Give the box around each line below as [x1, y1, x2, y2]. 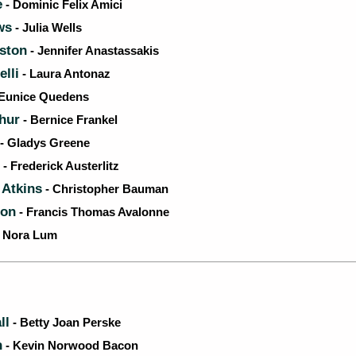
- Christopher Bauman [42, 182, 168, 195]
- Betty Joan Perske [10, 315, 121, 329]
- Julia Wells [12, 21, 82, 34]
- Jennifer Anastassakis [27, 44, 159, 57]
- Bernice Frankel [20, 113, 118, 126]
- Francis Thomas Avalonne [16, 205, 169, 219]
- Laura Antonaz [19, 67, 110, 80]
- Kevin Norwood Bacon [2, 339, 138, 352]
